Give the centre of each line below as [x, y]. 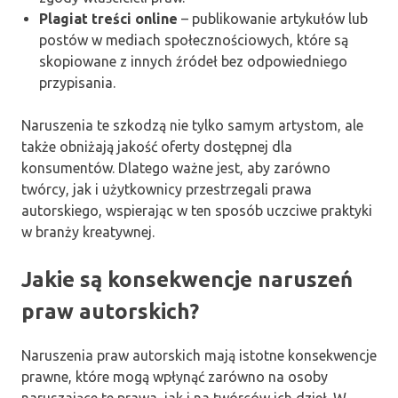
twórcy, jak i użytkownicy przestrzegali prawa [167, 189]
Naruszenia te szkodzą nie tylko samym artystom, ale [192, 125]
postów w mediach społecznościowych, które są [194, 40]
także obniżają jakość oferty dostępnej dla [157, 146]
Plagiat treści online [108, 18]
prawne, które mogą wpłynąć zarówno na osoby [175, 377]
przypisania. [77, 82]
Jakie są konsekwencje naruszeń [187, 279]
